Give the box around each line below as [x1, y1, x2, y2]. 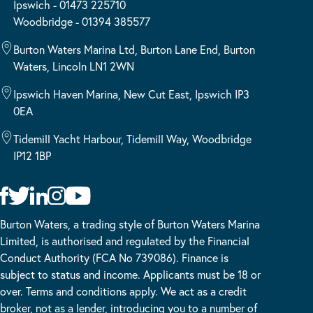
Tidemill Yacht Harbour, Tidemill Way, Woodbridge [13, 131, 252, 146]
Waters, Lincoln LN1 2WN [13, 59, 135, 73]
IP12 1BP [13, 148, 52, 163]
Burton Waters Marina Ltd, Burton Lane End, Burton [13, 42, 256, 57]
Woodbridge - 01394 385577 [13, 14, 151, 29]
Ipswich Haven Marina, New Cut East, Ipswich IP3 [13, 87, 250, 101]
